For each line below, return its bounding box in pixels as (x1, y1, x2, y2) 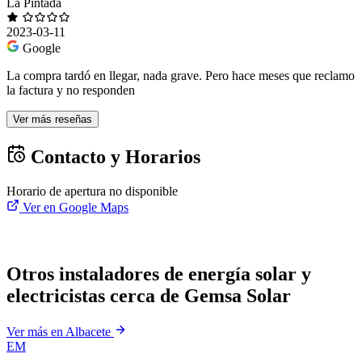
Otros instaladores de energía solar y (6, 263, 311, 285)
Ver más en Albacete (6, 325, 114, 339)
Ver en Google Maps (19, 200, 128, 215)
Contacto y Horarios (26, 146, 200, 168)
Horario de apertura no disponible (6, 184, 178, 199)
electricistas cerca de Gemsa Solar (6, 285, 291, 307)
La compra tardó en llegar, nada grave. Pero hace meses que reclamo (6, 69, 355, 83)
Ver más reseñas (13, 113, 92, 126)
